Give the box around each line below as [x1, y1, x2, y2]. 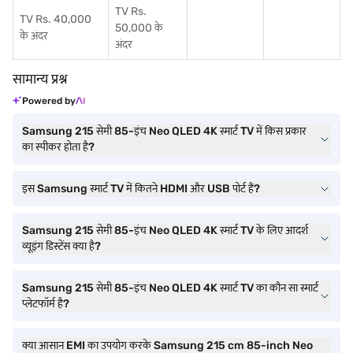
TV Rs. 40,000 [20, 13, 91, 26]
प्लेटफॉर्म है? [22, 297, 69, 310]
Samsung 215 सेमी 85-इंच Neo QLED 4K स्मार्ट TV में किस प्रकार [22, 124, 307, 138]
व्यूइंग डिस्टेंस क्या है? [22, 240, 101, 253]
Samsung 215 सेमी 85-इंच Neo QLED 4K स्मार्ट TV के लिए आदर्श [22, 224, 308, 237]
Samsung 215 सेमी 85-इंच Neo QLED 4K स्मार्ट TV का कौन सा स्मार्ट [22, 281, 318, 295]
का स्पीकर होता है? [22, 140, 95, 154]
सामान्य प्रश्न [13, 70, 68, 87]
